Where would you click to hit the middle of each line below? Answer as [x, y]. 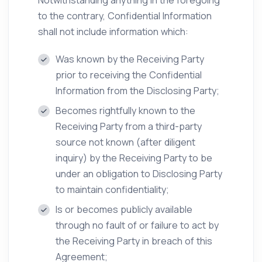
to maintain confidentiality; [112, 189]
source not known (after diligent [125, 142]
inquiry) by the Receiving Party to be [134, 158]
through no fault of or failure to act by [137, 225]
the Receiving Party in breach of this [134, 241]
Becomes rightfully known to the [125, 111]
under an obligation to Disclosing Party [139, 174]
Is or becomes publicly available [124, 209]
